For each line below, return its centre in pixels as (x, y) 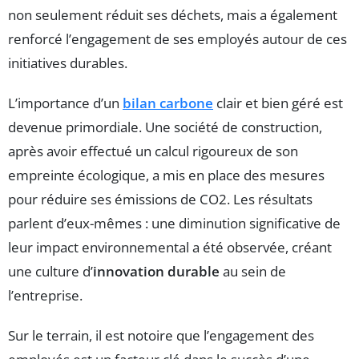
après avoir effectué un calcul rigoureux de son (153, 151)
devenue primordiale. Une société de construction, (165, 127)
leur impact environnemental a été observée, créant (170, 247)
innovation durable (156, 271)
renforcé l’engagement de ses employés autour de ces (177, 38)
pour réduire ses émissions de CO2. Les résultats (160, 199)
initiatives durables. (68, 63)
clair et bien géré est (278, 103)
